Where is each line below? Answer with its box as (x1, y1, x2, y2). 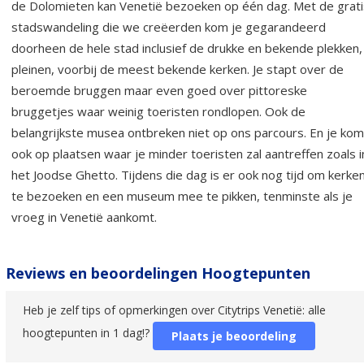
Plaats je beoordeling (171, 328, 297, 344)
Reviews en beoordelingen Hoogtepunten (6, 263, 310, 284)
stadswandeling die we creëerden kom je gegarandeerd (11, 19, 326, 36)
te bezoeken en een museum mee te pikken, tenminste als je (11, 188, 353, 205)
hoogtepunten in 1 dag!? (23, 325, 153, 341)
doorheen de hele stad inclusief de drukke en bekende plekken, (11, 40, 362, 57)
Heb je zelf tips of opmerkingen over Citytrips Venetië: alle (23, 302, 326, 318)
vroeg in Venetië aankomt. (11, 209, 157, 226)
